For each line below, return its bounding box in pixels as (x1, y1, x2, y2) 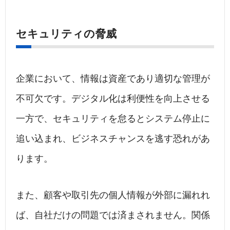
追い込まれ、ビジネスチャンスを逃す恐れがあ (16, 133, 210, 144)
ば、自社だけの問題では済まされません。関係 (16, 210, 210, 221)
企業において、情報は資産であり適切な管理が (16, 73, 210, 84)
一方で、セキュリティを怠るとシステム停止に (16, 113, 210, 124)
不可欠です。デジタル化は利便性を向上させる (16, 93, 210, 104)
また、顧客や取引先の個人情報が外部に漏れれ (16, 190, 210, 201)
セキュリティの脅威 (16, 28, 117, 40)
